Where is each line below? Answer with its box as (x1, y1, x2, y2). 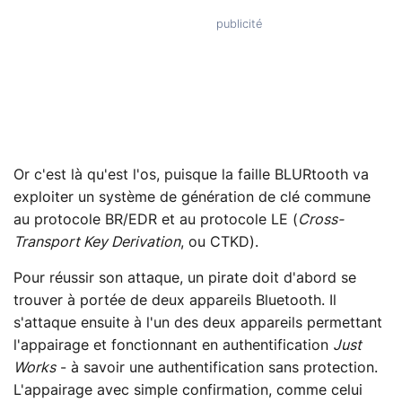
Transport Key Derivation (13, 234, 180, 249)
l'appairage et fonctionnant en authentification (13, 337, 333, 353)
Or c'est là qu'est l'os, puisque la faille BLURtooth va (13, 167, 369, 182)
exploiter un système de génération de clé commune (13, 189, 371, 205)
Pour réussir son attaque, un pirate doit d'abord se (13, 270, 356, 285)
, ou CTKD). (180, 234, 258, 249)
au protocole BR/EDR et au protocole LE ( (13, 212, 298, 227)
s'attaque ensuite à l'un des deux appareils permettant (13, 315, 382, 330)
